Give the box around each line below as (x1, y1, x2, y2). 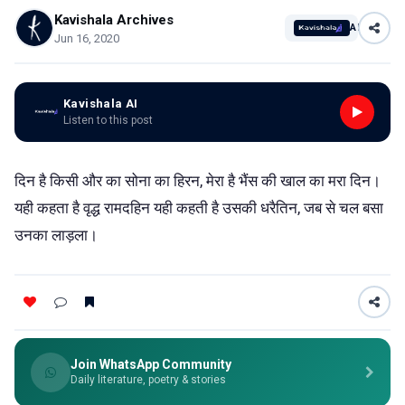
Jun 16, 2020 (54, 31, 119, 45)
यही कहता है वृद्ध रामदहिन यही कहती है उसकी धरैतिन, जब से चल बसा (14, 198, 383, 217)
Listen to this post (63, 114, 153, 127)
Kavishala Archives (54, 11, 174, 28)
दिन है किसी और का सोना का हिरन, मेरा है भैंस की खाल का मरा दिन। (14, 171, 381, 190)
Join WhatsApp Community (71, 356, 231, 372)
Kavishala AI (63, 97, 138, 110)
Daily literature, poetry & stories (71, 372, 226, 386)
